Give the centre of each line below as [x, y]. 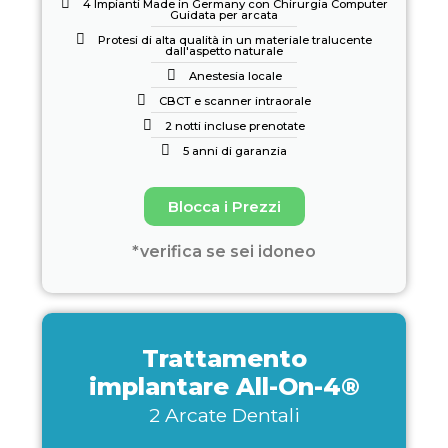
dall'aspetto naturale [224, 51]
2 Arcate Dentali [224, 415]
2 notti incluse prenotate [235, 126]
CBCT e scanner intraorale [235, 101]
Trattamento [224, 358]
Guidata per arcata [224, 15]
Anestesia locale [235, 76]
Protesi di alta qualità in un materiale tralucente [235, 40]
